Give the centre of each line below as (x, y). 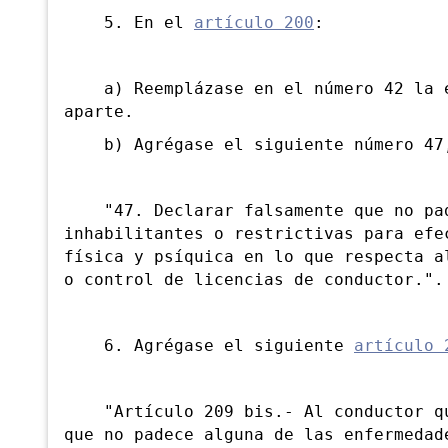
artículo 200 (254, 23)
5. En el (129, 23)
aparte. (99, 112)
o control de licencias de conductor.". (254, 280)
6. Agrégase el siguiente (209, 346)
